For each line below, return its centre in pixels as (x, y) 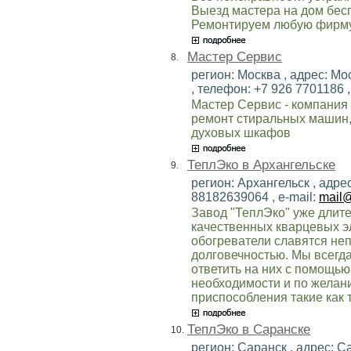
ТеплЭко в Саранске (249, 329)
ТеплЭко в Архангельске (261, 165)
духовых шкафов (241, 132)
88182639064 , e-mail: (255, 197)
